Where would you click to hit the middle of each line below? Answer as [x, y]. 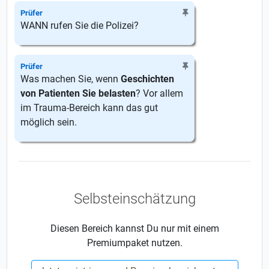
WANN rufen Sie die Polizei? [80, 26]
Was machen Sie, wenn [71, 79]
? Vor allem [160, 93]
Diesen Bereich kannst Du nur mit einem [134, 228]
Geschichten [148, 79]
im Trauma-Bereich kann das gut [89, 108]
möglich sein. [49, 122]
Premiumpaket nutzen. [134, 243]
